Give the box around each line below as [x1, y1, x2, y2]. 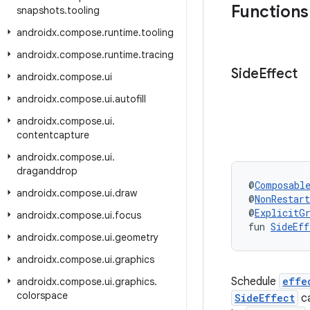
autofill [115, 93, 146, 105]
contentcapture [17, 129, 89, 141]
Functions [231, 1, 309, 22]
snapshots [17, 4, 64, 17]
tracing [141, 48, 174, 61]
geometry [115, 231, 158, 244]
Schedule [231, 275, 279, 289]
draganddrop [17, 165, 77, 177]
